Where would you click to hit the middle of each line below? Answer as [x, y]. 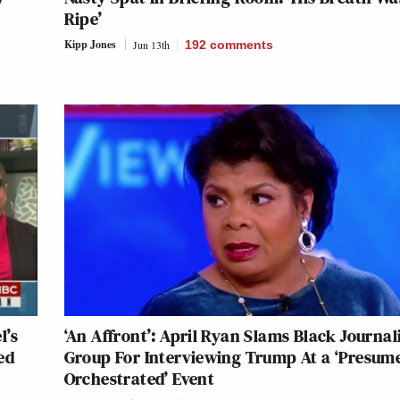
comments [241, 45]
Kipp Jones [90, 45]
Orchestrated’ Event [139, 379]
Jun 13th [151, 45]
